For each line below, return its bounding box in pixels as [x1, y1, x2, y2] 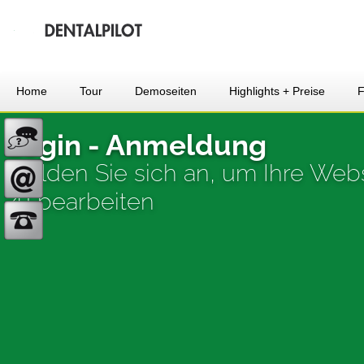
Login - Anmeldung [6, 128, 266, 162]
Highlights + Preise [229, 84, 325, 97]
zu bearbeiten [6, 188, 154, 215]
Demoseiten [135, 84, 197, 97]
